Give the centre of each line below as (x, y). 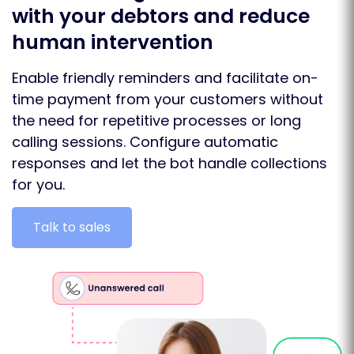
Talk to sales (72, 227)
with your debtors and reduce (161, 16)
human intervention (113, 42)
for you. (38, 184)
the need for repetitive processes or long (156, 120)
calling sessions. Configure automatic (145, 141)
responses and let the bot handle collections (169, 163)
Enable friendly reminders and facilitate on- (165, 77)
